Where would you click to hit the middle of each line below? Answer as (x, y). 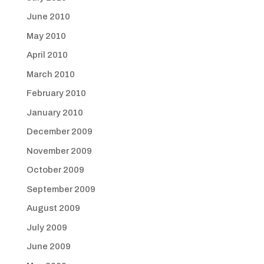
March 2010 (50, 74)
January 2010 (55, 112)
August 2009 (53, 208)
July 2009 (47, 227)
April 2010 (47, 55)
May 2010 (46, 36)
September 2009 (61, 189)
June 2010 (48, 16)
